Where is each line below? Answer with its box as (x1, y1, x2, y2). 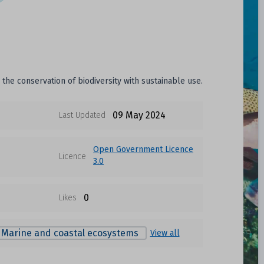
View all (150, 228, 180, 238)
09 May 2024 (113, 110, 166, 121)
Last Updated (59, 110, 106, 120)
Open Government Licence (93, 144, 194, 154)
